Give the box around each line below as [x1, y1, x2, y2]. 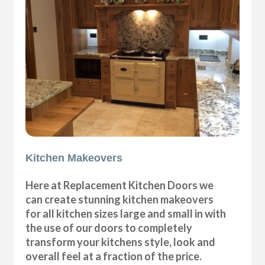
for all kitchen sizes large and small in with [25, 206, 227, 220]
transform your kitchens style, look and [25, 235, 216, 248]
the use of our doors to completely [25, 221, 193, 234]
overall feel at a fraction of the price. [25, 249, 202, 263]
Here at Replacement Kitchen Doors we [25, 178, 214, 192]
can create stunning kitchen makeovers [25, 192, 214, 206]
